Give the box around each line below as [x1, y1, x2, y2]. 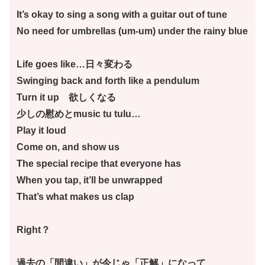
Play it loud [17, 125, 66, 135]
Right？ [17, 224, 50, 235]
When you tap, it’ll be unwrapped [17, 174, 163, 185]
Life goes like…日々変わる [17, 59, 132, 69]
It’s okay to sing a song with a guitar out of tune [17, 9, 227, 20]
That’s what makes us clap [17, 191, 134, 202]
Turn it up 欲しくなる [17, 92, 116, 102]
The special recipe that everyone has [17, 158, 181, 169]
